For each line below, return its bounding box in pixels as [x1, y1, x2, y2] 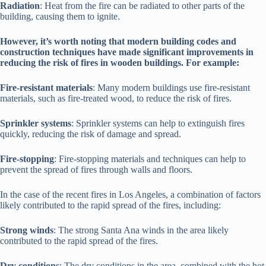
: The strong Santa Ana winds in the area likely [53, 224, 229, 235]
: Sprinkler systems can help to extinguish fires [71, 118, 245, 128]
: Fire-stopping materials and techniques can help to [54, 153, 246, 164]
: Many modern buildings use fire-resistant [93, 82, 250, 93]
